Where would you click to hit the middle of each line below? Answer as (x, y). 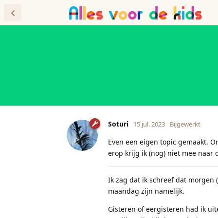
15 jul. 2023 (149, 124)
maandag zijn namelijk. (146, 191)
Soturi (118, 124)
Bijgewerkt (185, 124)
